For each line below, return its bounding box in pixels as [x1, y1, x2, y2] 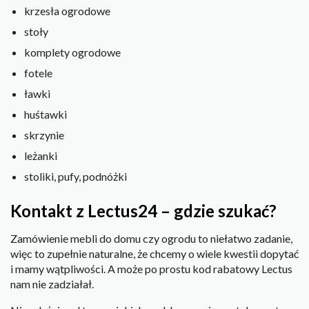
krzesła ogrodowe [24, 3, 110, 17]
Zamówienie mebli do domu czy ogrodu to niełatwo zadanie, [10, 232, 292, 246]
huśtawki [24, 107, 67, 121]
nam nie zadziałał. [10, 277, 94, 291]
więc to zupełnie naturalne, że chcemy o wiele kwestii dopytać [10, 247, 299, 261]
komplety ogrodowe [24, 45, 121, 59]
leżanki [24, 148, 57, 162]
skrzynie [24, 128, 64, 141]
